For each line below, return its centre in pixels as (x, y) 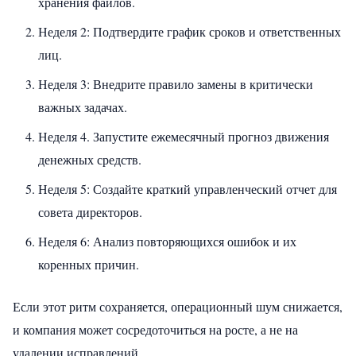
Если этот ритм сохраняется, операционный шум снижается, (178, 306)
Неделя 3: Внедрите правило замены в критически (176, 83)
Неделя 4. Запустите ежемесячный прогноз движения (184, 136)
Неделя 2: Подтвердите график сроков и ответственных (190, 31)
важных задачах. (83, 106)
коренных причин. (89, 264)
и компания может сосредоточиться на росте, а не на (155, 329)
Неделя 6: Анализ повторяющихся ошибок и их (167, 241)
